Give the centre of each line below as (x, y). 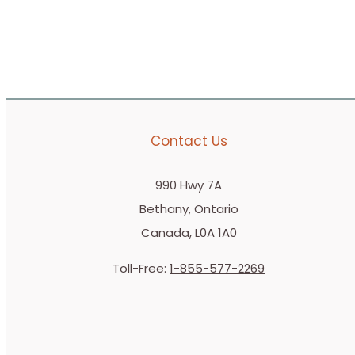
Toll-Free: (141, 268)
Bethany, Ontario (189, 209)
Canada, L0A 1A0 (189, 233)
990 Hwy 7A (189, 185)
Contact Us (189, 141)
